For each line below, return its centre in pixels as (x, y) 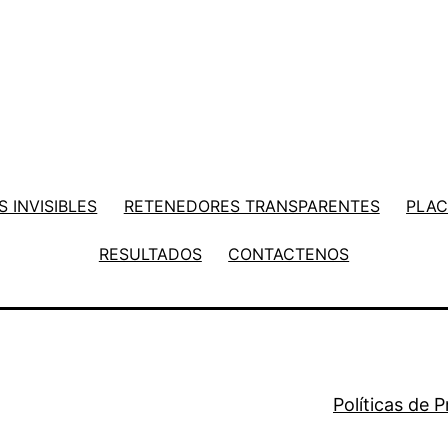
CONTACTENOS (289, 253)
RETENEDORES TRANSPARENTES (251, 205)
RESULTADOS (150, 253)
